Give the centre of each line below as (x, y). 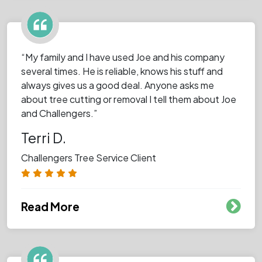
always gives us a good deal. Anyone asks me (118, 85)
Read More (50, 206)
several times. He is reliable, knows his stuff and (122, 71)
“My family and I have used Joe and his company (123, 57)
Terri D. (44, 137)
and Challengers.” (59, 113)
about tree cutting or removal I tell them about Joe (129, 99)
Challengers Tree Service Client (89, 157)
